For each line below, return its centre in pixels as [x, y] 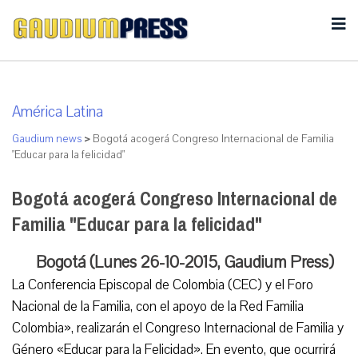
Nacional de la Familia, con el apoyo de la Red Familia [158, 306]
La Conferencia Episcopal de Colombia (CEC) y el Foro [163, 285]
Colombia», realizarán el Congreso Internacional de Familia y [178, 328]
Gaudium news [47, 139]
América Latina [58, 112]
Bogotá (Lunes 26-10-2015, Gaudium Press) [185, 262]
